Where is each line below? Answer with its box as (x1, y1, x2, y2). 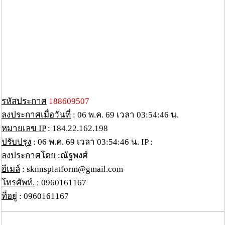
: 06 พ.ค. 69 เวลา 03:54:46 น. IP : (31, 137, 153, 147)
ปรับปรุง (2, 137, 31, 147)
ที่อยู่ (2, 191, 17, 201)
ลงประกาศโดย (2, 151, 56, 161)
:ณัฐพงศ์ (56, 151, 88, 161)
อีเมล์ (2, 164, 20, 174)
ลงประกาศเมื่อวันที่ (2, 110, 71, 120)
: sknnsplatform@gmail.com (20, 164, 123, 174)
